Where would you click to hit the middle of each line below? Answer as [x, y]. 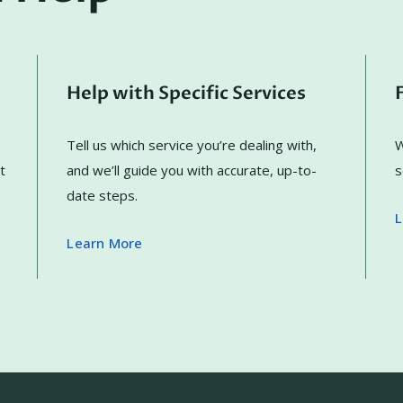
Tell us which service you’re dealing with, [192, 145]
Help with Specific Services [187, 93]
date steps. [103, 195]
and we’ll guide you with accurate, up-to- [192, 170]
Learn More [105, 243]
